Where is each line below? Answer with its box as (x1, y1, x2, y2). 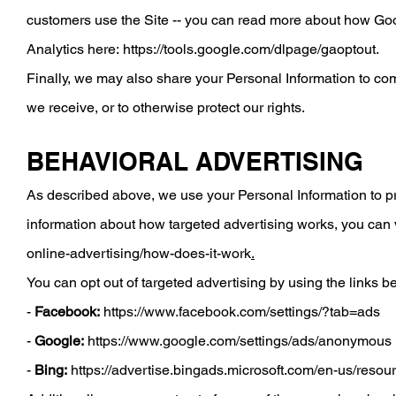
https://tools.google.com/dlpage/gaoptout (123, 41, 376, 57)
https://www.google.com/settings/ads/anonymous (88, 332, 392, 349)
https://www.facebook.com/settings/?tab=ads (103, 303, 380, 320)
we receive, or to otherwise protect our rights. (27, 99, 305, 116)
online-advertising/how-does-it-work (27, 245, 251, 262)
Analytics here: (27, 41, 123, 57)
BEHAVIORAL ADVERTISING (27, 147, 363, 176)
